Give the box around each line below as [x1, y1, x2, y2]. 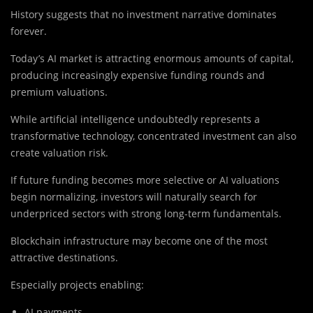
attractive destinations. [10, 251, 118, 265]
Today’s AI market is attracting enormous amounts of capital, [10, 52, 293, 66]
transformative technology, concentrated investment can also [10, 129, 296, 143]
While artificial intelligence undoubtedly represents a [10, 112, 260, 126]
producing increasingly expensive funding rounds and [10, 68, 265, 82]
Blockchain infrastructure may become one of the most [10, 234, 268, 248]
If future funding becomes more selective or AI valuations [10, 173, 279, 187]
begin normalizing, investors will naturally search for [10, 190, 257, 204]
